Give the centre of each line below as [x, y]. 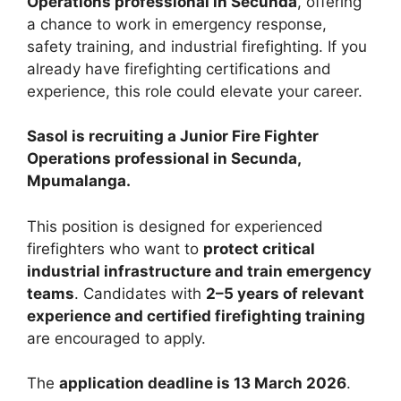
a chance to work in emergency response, [177, 24]
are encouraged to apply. [116, 338]
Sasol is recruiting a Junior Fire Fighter [173, 137]
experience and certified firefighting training [196, 316]
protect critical [259, 248]
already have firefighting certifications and [179, 68]
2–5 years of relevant [285, 293]
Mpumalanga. [79, 181]
